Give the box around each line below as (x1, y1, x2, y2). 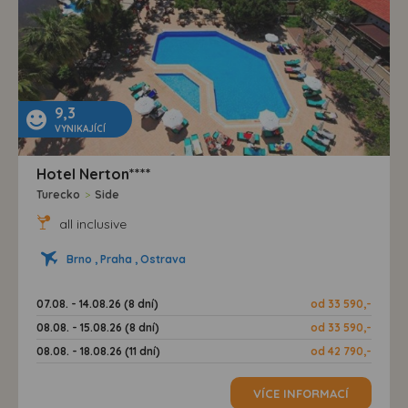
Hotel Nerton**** (36, 164, 151, 183)
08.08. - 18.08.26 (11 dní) (36, 343, 160, 358)
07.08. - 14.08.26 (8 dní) (36, 296, 158, 311)
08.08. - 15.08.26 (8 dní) (36, 320, 159, 334)
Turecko (36, 187, 80, 201)
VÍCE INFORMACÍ (253, 385, 349, 401)
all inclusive (56, 215, 127, 232)
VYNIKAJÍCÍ (55, 122, 106, 135)
